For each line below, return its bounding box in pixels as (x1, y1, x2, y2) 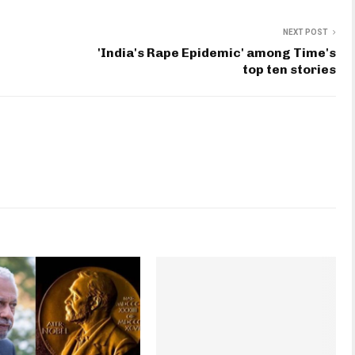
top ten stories (242, 62, 336, 78)
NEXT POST (283, 28, 328, 37)
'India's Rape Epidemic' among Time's (97, 45, 336, 61)
